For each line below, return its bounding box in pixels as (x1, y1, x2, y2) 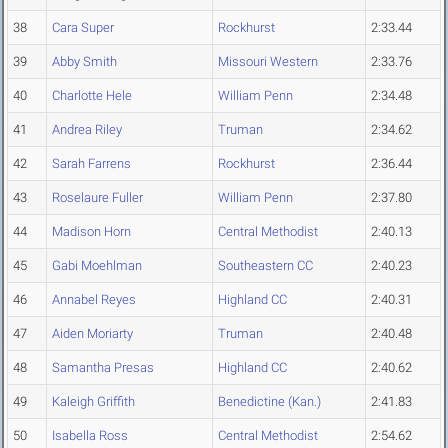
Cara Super (52, 20, 114, 36)
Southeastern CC (218, 258, 313, 274)
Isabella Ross (52, 428, 128, 444)
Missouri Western (218, 54, 318, 70)
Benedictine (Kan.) (218, 394, 321, 410)
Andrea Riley (52, 122, 122, 138)
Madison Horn (52, 224, 131, 240)
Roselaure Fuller (52, 190, 143, 206)
